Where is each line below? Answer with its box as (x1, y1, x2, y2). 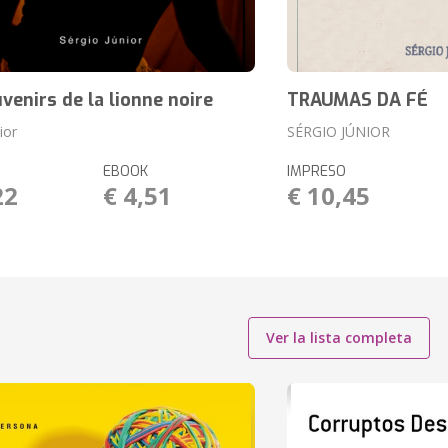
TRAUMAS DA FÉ (286, 88, 428, 112)
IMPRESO (286, 162, 346, 181)
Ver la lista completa (265, 328, 412, 347)
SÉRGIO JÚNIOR (286, 122, 390, 141)
